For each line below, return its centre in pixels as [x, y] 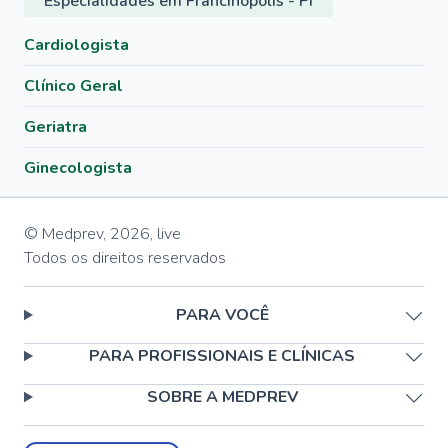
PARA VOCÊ [222, 315]
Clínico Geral [73, 86]
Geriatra [55, 127]
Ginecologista [78, 168]
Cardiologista [76, 45]
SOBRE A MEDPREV [222, 397]
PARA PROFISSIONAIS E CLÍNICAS [222, 356]
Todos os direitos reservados [125, 258]
